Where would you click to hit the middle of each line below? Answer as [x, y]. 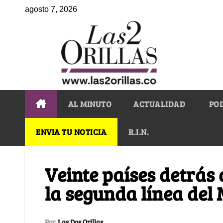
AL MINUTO [90, 104]
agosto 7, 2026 [51, 9]
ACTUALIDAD [159, 104]
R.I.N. [139, 131]
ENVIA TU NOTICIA [71, 131]
